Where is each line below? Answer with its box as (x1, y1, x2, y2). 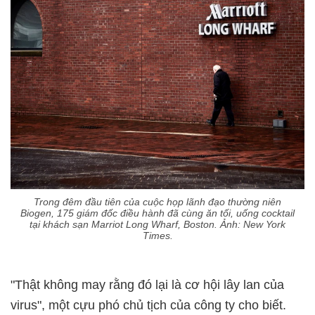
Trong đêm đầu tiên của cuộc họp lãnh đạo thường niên (34, 195, 281, 207)
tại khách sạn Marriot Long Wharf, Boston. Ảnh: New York (30, 218, 285, 230)
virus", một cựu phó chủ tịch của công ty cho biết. (11, 297, 286, 312)
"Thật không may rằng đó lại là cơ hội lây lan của (11, 277, 284, 292)
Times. (142, 229, 173, 241)
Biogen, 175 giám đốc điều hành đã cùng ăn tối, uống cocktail (20, 207, 295, 219)
